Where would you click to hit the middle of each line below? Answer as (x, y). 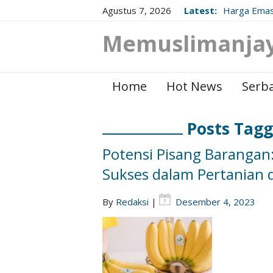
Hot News (194, 86)
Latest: (200, 10)
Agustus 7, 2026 (137, 10)
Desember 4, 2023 (215, 202)
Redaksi (132, 202)
